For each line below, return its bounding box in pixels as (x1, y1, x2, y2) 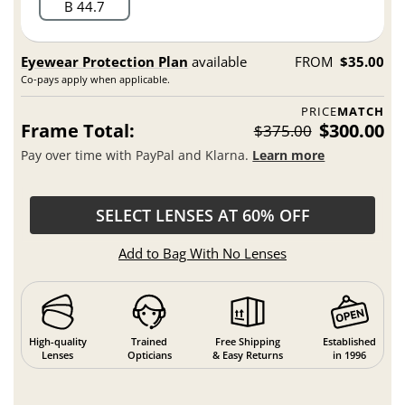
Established (323, 334, 377, 348)
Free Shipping (214, 334, 280, 348)
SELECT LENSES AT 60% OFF (95, 204, 310, 227)
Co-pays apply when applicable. (21, 72, 171, 87)
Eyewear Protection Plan (21, 52, 189, 71)
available (188, 52, 248, 71)
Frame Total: (21, 118, 136, 144)
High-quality (28, 334, 87, 348)
